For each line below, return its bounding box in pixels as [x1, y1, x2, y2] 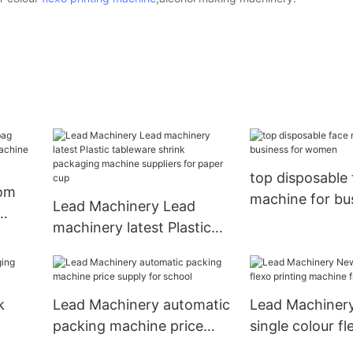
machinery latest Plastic [52, 219, 211, 236]
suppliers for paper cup [52, 283, 206, 300]
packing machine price [52, 318, 203, 335]
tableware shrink [52, 240, 164, 258]
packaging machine [52, 262, 183, 279]
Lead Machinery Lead [52, 198, 195, 215]
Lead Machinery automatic [52, 296, 230, 314]
